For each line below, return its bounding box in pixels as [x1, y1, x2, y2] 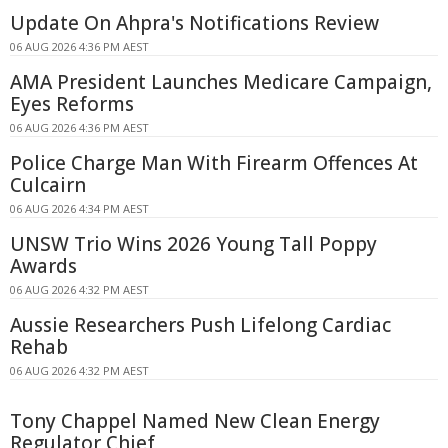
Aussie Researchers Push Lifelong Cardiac [10, 311, 391, 338]
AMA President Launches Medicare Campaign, [10, 68, 432, 95]
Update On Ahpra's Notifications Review [10, 9, 379, 36]
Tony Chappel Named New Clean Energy [10, 407, 380, 434]
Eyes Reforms [10, 90, 134, 117]
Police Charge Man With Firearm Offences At [10, 149, 418, 176]
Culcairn [10, 171, 86, 198]
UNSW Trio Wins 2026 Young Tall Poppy [10, 230, 377, 257]
